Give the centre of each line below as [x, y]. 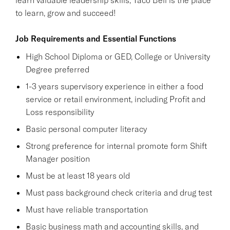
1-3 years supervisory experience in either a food [114, 86]
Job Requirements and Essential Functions [96, 38]
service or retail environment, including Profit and [116, 99]
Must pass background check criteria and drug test [119, 192]
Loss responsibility [60, 112]
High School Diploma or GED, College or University [118, 56]
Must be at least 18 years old [78, 175]
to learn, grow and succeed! [66, 13]
